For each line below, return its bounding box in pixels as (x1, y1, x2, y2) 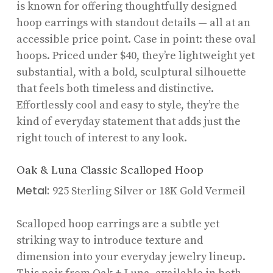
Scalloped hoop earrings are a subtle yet (16, 216, 219, 231)
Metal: (16, 182, 52, 198)
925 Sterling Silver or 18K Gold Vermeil (52, 183, 246, 198)
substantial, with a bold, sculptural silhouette (16, 65, 246, 79)
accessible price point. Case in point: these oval (16, 32, 256, 46)
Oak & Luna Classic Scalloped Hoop (16, 162, 204, 177)
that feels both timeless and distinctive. (16, 81, 214, 96)
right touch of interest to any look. (16, 130, 187, 145)
